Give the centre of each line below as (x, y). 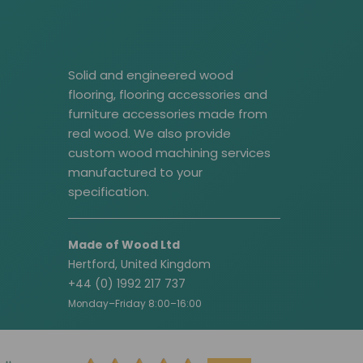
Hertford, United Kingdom (139, 265)
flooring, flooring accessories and (167, 95)
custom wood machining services (169, 153)
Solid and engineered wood (150, 75)
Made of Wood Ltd (124, 245)
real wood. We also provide (149, 134)
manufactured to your (135, 173)
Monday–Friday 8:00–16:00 (135, 304)
